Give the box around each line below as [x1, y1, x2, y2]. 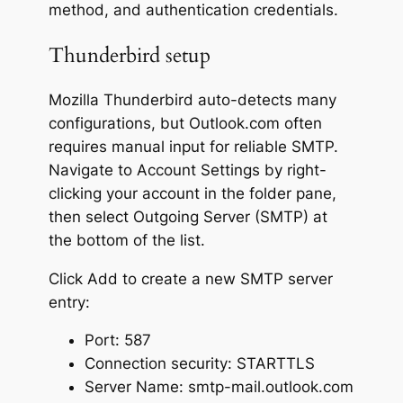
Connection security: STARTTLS [84, 354, 315, 373]
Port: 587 [84, 331, 151, 350]
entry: [48, 292, 90, 311]
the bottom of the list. [48, 230, 205, 249]
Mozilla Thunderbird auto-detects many [48, 90, 336, 109]
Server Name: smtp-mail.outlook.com [84, 378, 354, 397]
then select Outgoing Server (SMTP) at [48, 207, 327, 226]
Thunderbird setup [48, 40, 210, 69]
